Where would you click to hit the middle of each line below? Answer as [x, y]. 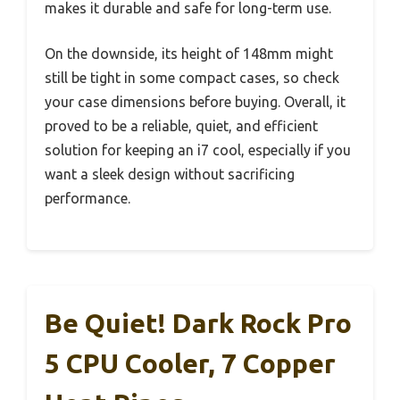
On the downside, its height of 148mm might [189, 54]
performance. [87, 199]
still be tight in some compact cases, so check [192, 78]
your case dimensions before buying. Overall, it [195, 102]
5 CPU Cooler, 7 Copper [190, 364]
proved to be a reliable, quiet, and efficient [181, 126]
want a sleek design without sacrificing [170, 175]
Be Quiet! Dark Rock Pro [198, 324]
